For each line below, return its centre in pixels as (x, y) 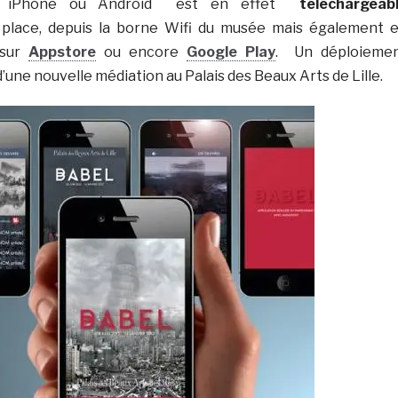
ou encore (141, 52)
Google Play (231, 52)
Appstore (62, 52)
